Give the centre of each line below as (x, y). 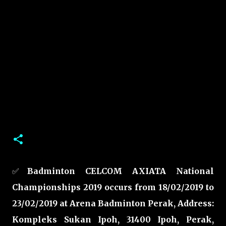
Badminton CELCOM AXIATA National (121, 171)
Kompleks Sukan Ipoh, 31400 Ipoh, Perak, (113, 219)
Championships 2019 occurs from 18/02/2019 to (113, 187)
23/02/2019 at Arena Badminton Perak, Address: (113, 203)
